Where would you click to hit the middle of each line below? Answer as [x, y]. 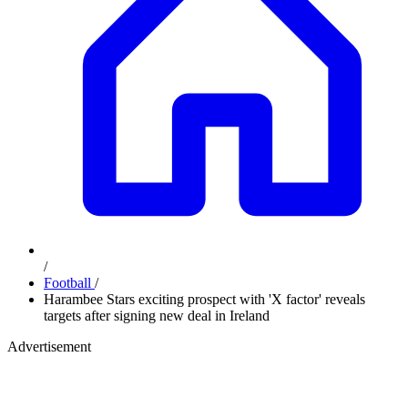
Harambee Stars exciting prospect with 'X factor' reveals [204, 299]
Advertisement [49, 347]
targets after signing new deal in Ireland [157, 316]
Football [69, 283]
